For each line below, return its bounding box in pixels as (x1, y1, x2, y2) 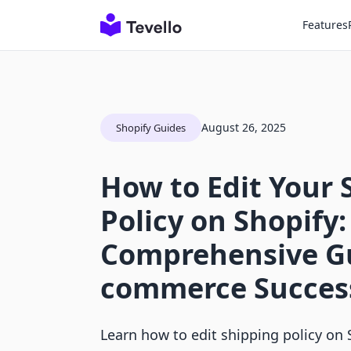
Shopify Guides (116, 121, 186, 135)
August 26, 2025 (201, 120, 286, 135)
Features (302, 17, 348, 32)
